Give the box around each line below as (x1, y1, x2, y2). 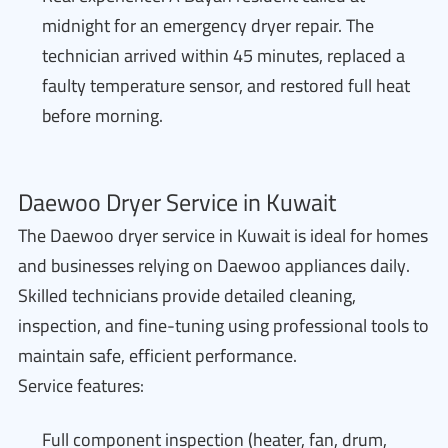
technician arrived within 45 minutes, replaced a (42, 39, 405, 72)
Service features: (18, 369, 144, 402)
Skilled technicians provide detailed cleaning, (18, 279, 356, 312)
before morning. (42, 99, 163, 132)
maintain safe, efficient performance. (18, 339, 297, 372)
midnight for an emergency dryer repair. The (42, 9, 374, 42)
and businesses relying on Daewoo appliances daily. (18, 249, 410, 282)
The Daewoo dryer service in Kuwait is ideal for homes (18, 219, 428, 252)
